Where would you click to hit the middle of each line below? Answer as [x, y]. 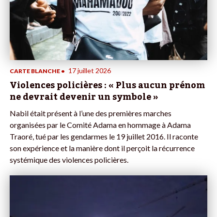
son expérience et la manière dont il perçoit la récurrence [102, 148]
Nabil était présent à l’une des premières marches [91, 113]
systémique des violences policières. [69, 159]
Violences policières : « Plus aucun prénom [107, 85]
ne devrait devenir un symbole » [84, 97]
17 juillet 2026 [90, 70]
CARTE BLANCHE [35, 71]
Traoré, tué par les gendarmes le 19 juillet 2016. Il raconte [104, 136]
